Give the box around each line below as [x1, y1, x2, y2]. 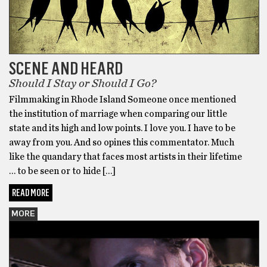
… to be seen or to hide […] [9, 166, 116, 176]
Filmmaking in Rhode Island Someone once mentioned [9, 95, 236, 105]
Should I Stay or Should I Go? [9, 77, 156, 90]
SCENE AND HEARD [9, 57, 123, 80]
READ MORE [12, 187, 49, 199]
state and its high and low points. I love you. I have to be [9, 123, 235, 133]
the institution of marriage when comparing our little [9, 109, 227, 119]
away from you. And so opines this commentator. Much [9, 138, 234, 148]
